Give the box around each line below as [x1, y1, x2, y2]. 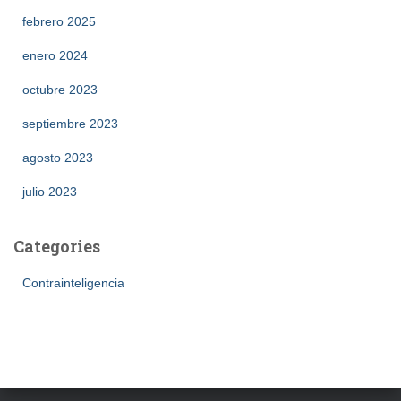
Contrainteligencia [22, 276, 124, 290]
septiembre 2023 [22, 116, 118, 131]
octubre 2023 [22, 82, 98, 97]
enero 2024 [22, 48, 88, 63]
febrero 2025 [22, 14, 96, 29]
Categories [13, 235, 100, 257]
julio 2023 [22, 184, 77, 199]
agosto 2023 [22, 150, 93, 165]
